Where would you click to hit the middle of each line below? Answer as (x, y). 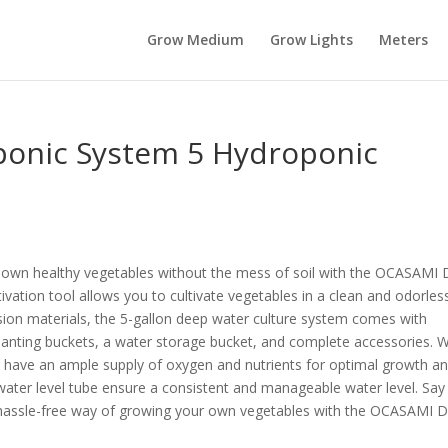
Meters (403, 39)
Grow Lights (311, 39)
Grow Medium (195, 39)
